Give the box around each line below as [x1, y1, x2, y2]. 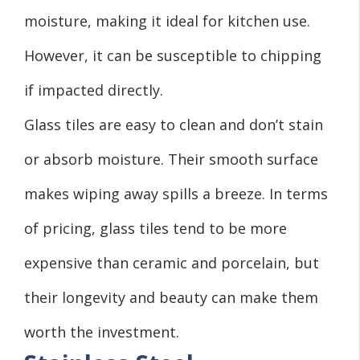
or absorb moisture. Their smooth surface [24, 149, 318, 170]
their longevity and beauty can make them [24, 288, 318, 308]
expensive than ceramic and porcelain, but [24, 253, 319, 273]
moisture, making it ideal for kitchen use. [24, 11, 310, 31]
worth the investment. [24, 322, 179, 342]
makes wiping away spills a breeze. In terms [24, 184, 328, 204]
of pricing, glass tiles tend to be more [24, 219, 287, 239]
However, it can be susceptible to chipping [24, 46, 321, 66]
